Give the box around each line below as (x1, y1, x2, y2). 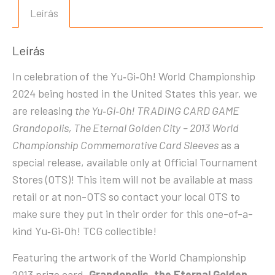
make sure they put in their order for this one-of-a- (12, 207, 253, 221)
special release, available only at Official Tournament (12, 155, 258, 169)
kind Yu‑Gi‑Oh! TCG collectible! (12, 224, 157, 238)
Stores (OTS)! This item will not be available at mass (12, 172, 253, 187)
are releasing (12, 104, 75, 118)
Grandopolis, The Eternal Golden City (12, 121, 180, 135)
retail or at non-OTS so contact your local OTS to (12, 190, 240, 204)
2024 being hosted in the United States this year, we (12, 87, 257, 101)
